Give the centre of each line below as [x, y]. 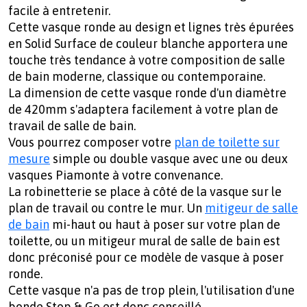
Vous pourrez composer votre [91, 143]
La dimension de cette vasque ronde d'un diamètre [147, 93]
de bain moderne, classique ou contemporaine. [137, 77]
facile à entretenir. [59, 11]
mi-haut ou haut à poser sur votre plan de [165, 225]
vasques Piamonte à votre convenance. [115, 175]
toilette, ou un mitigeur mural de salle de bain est [144, 241]
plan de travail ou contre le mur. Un [107, 208]
